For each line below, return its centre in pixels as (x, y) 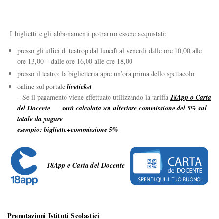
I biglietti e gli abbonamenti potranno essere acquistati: (88, 33)
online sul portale (42, 86)
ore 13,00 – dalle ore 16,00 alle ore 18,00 (75, 61)
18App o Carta (191, 97)
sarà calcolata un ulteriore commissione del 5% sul (129, 108)
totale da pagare (40, 119)
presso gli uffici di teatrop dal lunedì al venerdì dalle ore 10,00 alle (109, 51)
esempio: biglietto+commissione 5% (68, 130)
